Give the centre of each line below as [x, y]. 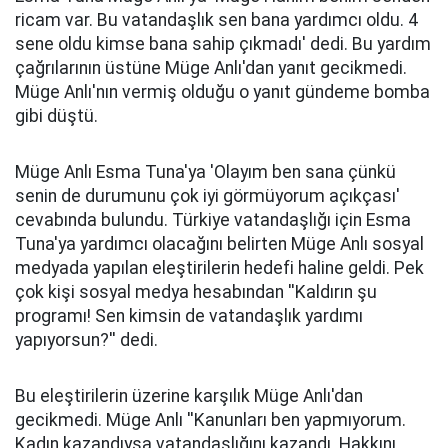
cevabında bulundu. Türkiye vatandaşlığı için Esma [213, 220]
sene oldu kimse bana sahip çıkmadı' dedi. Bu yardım [223, 44]
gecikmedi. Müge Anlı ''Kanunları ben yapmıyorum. [210, 420]
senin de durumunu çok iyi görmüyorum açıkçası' [207, 196]
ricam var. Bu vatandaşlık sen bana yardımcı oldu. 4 [216, 20]
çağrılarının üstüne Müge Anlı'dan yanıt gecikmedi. [211, 68]
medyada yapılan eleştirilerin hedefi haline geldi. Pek [219, 268]
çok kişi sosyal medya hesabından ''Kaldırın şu [196, 292]
